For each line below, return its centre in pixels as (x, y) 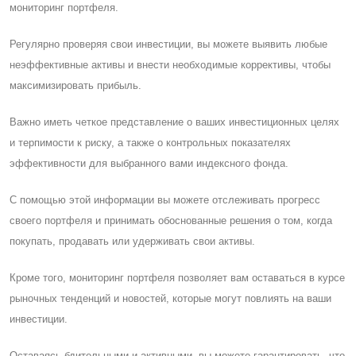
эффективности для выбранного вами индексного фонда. (149, 163)
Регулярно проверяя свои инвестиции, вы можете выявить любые (168, 44)
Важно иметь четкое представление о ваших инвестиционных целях (174, 122)
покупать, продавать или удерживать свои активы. (132, 241)
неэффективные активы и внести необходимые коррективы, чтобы (170, 64)
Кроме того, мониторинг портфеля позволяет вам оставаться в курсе (177, 277)
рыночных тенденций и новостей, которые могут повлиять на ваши (170, 298)
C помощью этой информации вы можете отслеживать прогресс (165, 199)
